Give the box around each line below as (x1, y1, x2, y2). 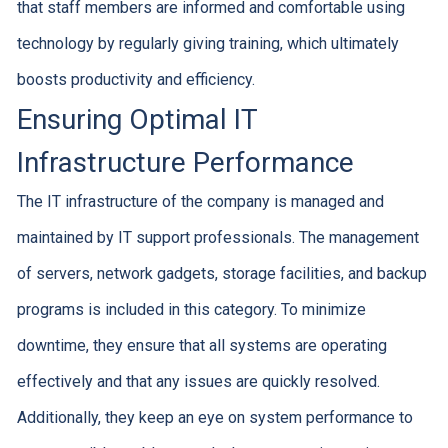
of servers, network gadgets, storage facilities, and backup (16, 264, 427, 283)
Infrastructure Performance (16, 146, 354, 179)
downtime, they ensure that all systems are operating (16, 336, 387, 355)
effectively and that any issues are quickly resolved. (16, 372, 380, 391)
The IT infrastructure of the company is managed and (16, 192, 384, 211)
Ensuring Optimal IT (16, 103, 257, 136)
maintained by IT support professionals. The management (16, 228, 419, 247)
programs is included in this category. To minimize (16, 300, 366, 319)
